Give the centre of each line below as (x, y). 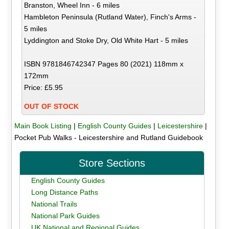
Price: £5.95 (44, 87)
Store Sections (112, 163)
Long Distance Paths (64, 192)
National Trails (54, 204)
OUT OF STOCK (52, 106)
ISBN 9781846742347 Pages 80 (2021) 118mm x (104, 64)
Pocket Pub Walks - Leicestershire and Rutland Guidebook (108, 137)
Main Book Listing (43, 125)
